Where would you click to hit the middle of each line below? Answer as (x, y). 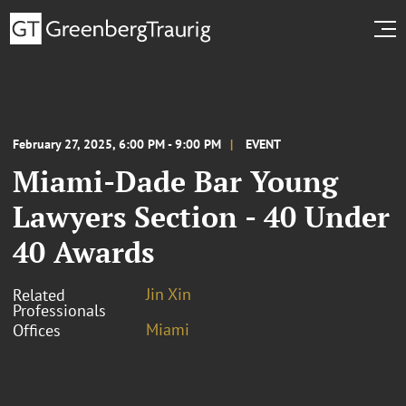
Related (39, 295)
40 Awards (83, 251)
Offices (37, 330)
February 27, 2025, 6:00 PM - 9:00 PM (117, 144)
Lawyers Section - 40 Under (201, 216)
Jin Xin (169, 294)
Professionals (59, 310)
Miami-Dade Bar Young (175, 181)
